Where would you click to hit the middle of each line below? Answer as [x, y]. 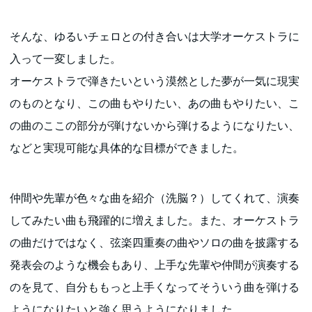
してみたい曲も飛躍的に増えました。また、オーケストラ [155, 220]
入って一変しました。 [66, 58]
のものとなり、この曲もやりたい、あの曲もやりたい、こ [155, 103]
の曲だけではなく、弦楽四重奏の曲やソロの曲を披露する [155, 242]
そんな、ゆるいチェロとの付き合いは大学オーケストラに [155, 36]
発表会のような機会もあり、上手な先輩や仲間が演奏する [155, 265]
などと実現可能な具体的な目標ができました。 [127, 148]
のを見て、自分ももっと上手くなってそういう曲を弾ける [155, 287]
